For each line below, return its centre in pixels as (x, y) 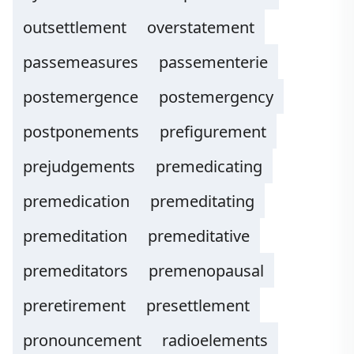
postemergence (81, 97)
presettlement (198, 305)
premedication (76, 201)
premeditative (199, 236)
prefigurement (213, 132)
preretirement (74, 305)
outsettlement (75, 27)
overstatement (201, 27)
